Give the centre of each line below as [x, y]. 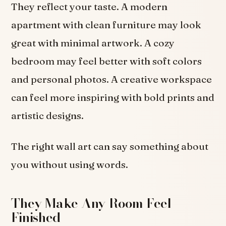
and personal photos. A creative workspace [112, 79]
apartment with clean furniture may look [106, 25]
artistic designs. [48, 116]
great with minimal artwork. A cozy [93, 43]
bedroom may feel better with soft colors [107, 61]
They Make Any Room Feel [91, 203]
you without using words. [70, 165]
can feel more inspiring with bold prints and [113, 98]
